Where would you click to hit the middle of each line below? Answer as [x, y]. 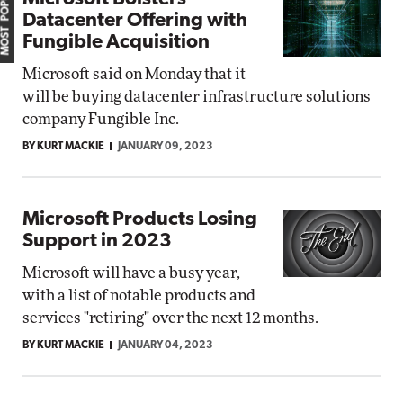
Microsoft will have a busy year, [131, 273]
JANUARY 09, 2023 [166, 147]
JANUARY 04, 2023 [166, 345]
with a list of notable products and [139, 296]
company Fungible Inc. [101, 119]
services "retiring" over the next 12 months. [170, 318]
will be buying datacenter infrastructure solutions [197, 97]
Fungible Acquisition [116, 43]
